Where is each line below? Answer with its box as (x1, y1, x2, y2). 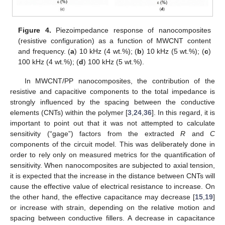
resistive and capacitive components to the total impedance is (10, 87, 215, 96)
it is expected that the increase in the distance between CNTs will (10, 172, 215, 180)
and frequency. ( (18, 47, 71, 55)
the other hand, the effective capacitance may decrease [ (10, 193, 195, 201)
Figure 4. (18, 26, 51, 34)
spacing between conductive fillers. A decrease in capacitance (10, 214, 215, 222)
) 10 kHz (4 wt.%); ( (74, 47, 138, 55)
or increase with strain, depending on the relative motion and (10, 203, 215, 212)
